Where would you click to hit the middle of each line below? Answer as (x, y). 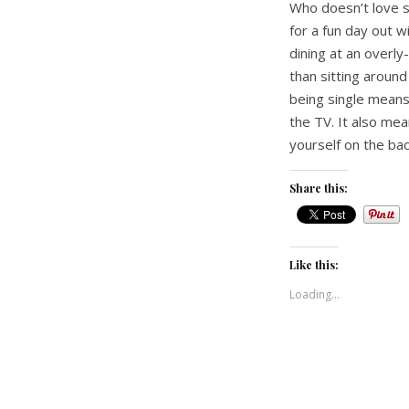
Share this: (319, 189)
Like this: (314, 265)
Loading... (315, 295)
